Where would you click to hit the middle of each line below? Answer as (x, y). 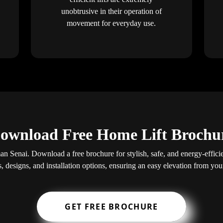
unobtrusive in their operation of (111, 11)
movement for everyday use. (111, 23)
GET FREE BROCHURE (111, 207)
